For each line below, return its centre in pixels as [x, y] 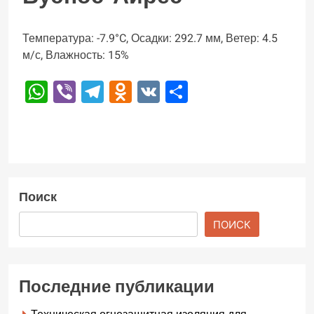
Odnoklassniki [202, 92]
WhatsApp [99, 92]
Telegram [151, 92]
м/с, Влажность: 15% [76, 56]
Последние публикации [117, 287]
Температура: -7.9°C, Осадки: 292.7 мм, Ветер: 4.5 [150, 39]
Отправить [244, 92]
